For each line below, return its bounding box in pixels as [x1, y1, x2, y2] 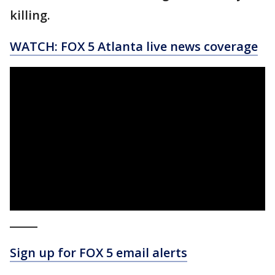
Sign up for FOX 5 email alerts [10, 244, 187, 261]
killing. [10, 7, 53, 24]
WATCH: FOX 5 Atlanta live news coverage [10, 38, 258, 55]
